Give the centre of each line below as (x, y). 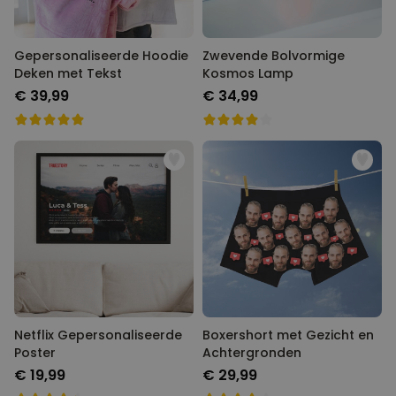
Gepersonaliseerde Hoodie (101, 56)
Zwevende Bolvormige (274, 56)
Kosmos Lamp (248, 73)
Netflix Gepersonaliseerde (98, 335)
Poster (35, 353)
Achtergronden (252, 353)
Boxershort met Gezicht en (288, 335)
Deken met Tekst (68, 73)
